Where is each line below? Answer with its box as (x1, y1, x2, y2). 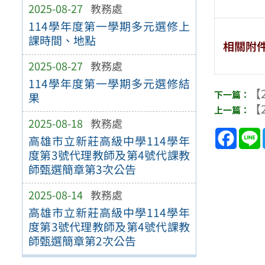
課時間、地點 (28, 32, 96, 49)
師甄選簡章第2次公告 (28, 232, 136, 249)
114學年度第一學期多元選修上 (28, 18, 190, 35)
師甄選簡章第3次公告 (28, 160, 136, 177)
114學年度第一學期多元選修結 (28, 75, 190, 92)
